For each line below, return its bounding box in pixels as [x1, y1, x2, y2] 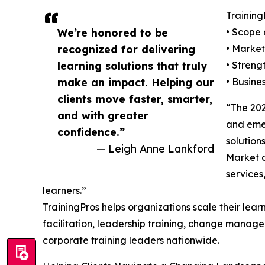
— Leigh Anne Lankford [96, 142, 214, 156]
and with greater [57, 109, 148, 122]
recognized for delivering [57, 43, 195, 56]
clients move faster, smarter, [57, 92, 212, 106]
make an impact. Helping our [57, 76, 214, 89]
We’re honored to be [57, 26, 168, 40]
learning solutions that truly [57, 59, 207, 73]
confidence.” [57, 125, 125, 139]
